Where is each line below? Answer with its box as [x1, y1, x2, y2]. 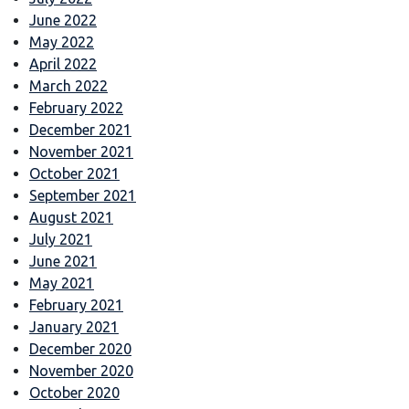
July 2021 [29, 230, 92, 247]
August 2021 [29, 208, 113, 225]
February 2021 [29, 296, 123, 313]
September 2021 [29, 186, 136, 204]
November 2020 [29, 362, 133, 379]
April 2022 [29, 55, 97, 72]
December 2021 [29, 121, 131, 138]
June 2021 [29, 252, 97, 269]
